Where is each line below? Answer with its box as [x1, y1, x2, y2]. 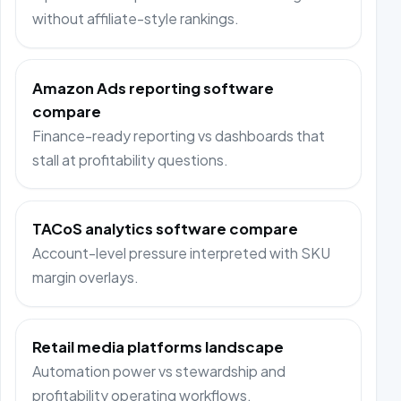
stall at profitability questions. [32, 149, 229, 169]
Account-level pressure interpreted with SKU [32, 243, 331, 263]
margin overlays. [32, 268, 140, 287]
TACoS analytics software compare [32, 219, 299, 239]
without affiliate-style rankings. [32, 9, 240, 29]
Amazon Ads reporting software [32, 78, 275, 98]
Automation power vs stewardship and [32, 362, 286, 381]
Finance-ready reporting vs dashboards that [32, 125, 326, 145]
